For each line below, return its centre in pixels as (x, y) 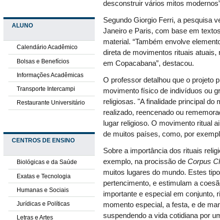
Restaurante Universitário (51, 103)
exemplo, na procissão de (146, 162)
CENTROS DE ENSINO (43, 141)
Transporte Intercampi (46, 89)
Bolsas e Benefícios (43, 61)
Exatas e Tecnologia (43, 176)
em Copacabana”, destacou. (149, 64)
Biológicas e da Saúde (47, 162)
